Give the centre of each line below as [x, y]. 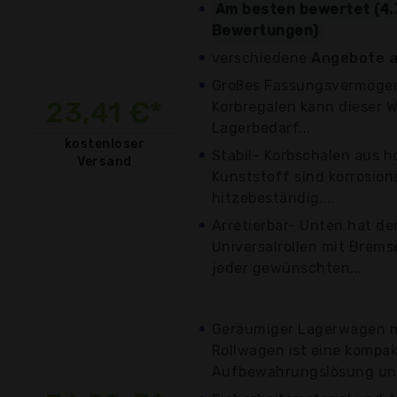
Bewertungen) [265, 30]
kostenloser [105, 144]
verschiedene [262, 58]
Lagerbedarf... [261, 128]
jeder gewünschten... [287, 268]
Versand [105, 161]
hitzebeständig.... [274, 198]
